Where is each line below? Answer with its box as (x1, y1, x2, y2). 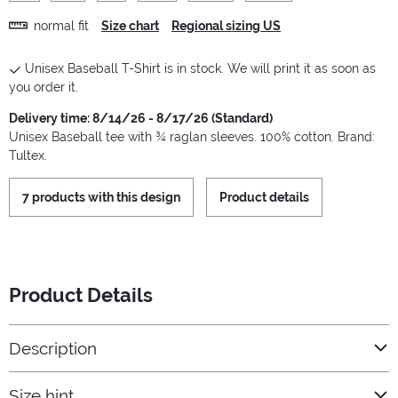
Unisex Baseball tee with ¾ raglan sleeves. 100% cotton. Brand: (9, 130, 375, 145)
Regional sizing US (171, 18, 281, 33)
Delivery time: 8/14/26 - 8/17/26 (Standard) (9, 111, 273, 126)
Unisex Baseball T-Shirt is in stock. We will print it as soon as (25, 61, 376, 76)
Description (9, 338, 97, 359)
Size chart (101, 18, 159, 33)
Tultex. (9, 148, 47, 163)
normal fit (34, 18, 89, 33)
